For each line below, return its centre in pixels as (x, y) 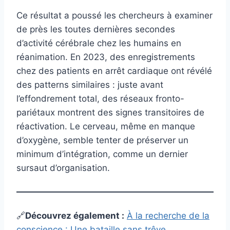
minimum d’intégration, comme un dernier (102, 154)
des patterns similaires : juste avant (90, 84)
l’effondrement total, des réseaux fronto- (100, 98)
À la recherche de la (168, 215)
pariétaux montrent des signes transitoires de (110, 112)
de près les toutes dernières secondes (96, 29)
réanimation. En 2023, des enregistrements (106, 57)
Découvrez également (72, 215)
